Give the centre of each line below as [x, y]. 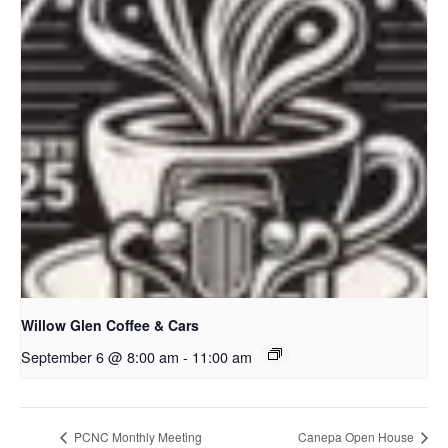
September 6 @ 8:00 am [100, 357]
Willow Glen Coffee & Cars [110, 325]
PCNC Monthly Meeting [136, 437]
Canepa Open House [357, 437]
